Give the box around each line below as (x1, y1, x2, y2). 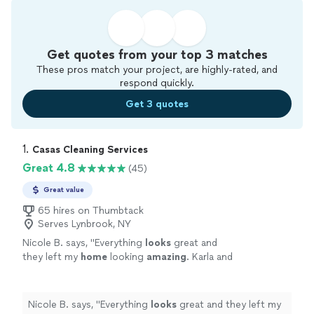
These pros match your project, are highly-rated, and (36, 64, 278, 76)
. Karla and (186, 251, 233, 263)
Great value (43, 185, 84, 194)
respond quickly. (120, 77, 194, 89)
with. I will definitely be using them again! (22, 279, 209, 291)
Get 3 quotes (125, 97, 189, 110)
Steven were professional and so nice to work (22, 265, 233, 277)
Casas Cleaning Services (32, 144, 148, 156)
